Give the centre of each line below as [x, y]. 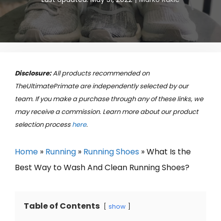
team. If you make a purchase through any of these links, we [109, 99]
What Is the [169, 151]
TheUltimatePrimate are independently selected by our [102, 86]
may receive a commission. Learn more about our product [107, 111]
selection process [43, 124]
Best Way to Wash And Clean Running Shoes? [102, 167]
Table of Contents [62, 206]
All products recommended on [101, 73]
